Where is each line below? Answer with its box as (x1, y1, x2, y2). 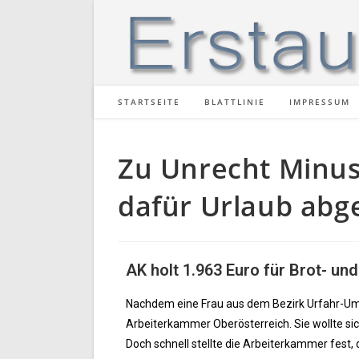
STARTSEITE (118, 96, 180, 107)
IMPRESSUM (289, 96, 350, 107)
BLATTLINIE (204, 96, 265, 107)
